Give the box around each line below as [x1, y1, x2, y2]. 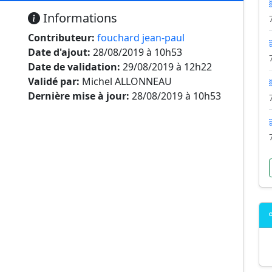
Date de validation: [28, 60, 120, 73]
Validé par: [28, 75, 80, 88]
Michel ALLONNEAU [80, 75, 172, 88]
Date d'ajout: [28, 46, 90, 59]
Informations [40, 10, 117, 26]
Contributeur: [28, 31, 95, 44]
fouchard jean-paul [97, 31, 185, 44]
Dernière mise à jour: [28, 89, 129, 103]
